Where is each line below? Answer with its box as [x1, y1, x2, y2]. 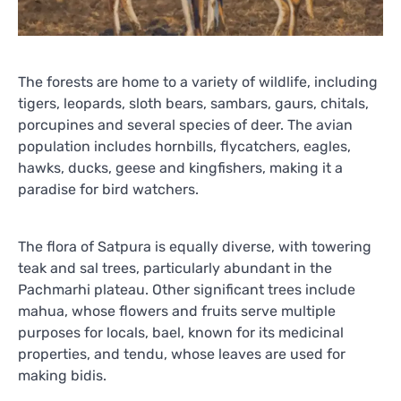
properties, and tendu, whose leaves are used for [18, 345, 346, 363]
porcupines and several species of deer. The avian [18, 115, 353, 133]
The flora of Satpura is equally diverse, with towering [18, 237, 371, 255]
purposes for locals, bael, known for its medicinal [18, 323, 344, 341]
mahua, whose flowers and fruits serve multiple [18, 302, 336, 320]
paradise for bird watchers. [18, 180, 199, 198]
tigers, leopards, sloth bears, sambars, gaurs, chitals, [18, 94, 369, 112]
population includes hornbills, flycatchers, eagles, [18, 137, 351, 155]
